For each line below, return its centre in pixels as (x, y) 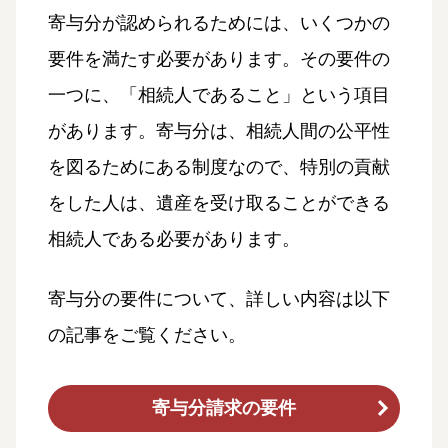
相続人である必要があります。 (174, 238)
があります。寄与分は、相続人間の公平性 (219, 130)
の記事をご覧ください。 (147, 334)
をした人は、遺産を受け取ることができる (219, 202)
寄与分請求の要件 (224, 407)
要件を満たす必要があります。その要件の (219, 58)
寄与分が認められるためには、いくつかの (219, 22)
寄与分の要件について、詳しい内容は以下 (219, 298)
